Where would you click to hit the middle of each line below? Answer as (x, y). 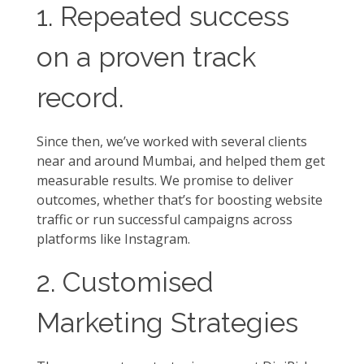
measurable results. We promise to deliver (165, 180)
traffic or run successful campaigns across (165, 219)
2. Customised (125, 282)
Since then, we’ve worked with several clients (172, 141)
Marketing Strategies (167, 322)
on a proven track (146, 57)
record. (80, 97)
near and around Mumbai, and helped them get (181, 160)
